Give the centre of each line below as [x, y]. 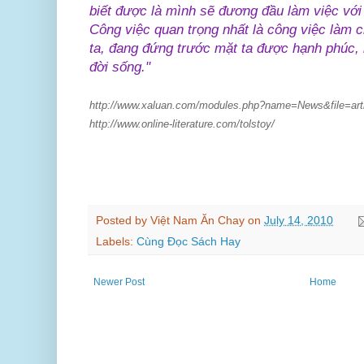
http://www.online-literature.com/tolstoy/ [182, 123]
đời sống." [122, 67]
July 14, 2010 [299, 220]
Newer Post [119, 282]
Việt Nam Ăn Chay [197, 220]
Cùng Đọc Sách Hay [188, 242]
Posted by [123, 220]
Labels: [116, 242]
